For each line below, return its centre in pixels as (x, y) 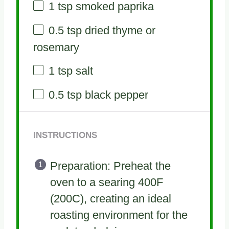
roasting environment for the (119, 215)
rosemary (56, 47)
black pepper (115, 95)
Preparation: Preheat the (110, 166)
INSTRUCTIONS (65, 135)
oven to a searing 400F (106, 182)
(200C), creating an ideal (110, 198)
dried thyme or (118, 30)
